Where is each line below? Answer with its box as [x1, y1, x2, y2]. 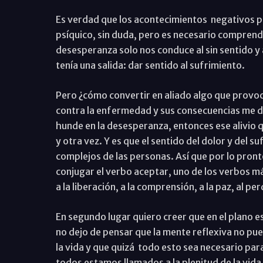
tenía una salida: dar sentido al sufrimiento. [55, 59, 245, 71]
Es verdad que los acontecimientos [55, 13, 207, 25]
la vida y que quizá [55, 241, 134, 253]
